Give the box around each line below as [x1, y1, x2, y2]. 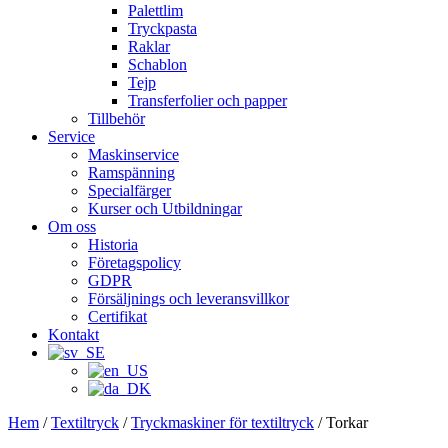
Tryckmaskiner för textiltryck [131, 414, 314, 431]
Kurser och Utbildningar [88, 200, 242, 217]
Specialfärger [88, 182, 171, 199]
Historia [88, 236, 138, 253]
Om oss [48, 218, 96, 235]
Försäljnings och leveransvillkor [88, 290, 289, 307]
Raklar [128, 38, 170, 55]
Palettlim [128, 2, 183, 19]
